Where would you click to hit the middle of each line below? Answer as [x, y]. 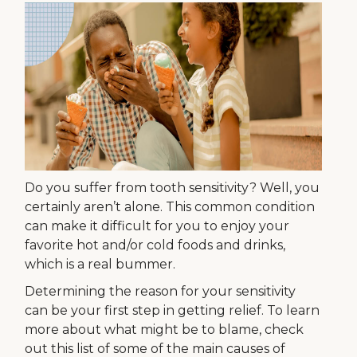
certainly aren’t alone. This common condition [170, 207]
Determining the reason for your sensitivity [161, 292]
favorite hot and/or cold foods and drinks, [155, 245]
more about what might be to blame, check [165, 330]
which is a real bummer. [100, 265]
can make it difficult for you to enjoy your [157, 226]
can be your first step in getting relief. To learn [173, 311]
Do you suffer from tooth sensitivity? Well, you [173, 188]
